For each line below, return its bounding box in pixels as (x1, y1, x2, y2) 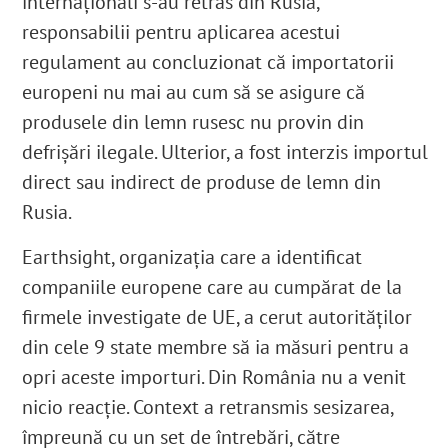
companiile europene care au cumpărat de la (22, 274, 403, 301)
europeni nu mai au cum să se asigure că (22, 79, 366, 106)
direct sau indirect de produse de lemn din (22, 169, 382, 196)
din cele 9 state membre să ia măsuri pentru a (22, 334, 410, 361)
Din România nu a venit (203, 364, 407, 391)
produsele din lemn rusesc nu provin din (22, 109, 365, 136)
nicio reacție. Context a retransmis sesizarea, (22, 394, 394, 421)
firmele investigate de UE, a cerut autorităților (22, 304, 413, 331)
